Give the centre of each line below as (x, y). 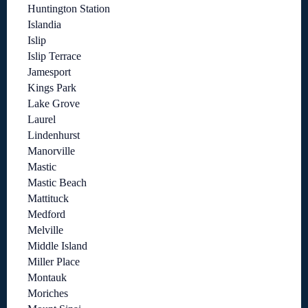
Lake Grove (54, 104)
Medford (46, 214)
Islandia (44, 25)
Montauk (47, 278)
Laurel (42, 120)
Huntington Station (69, 9)
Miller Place (54, 262)
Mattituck (48, 199)
